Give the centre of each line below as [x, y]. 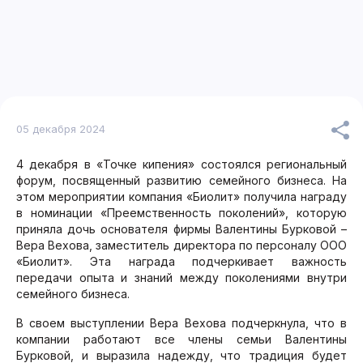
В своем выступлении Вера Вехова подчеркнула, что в [181, 323]
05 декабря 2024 [61, 129]
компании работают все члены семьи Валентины [181, 339]
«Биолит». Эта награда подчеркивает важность [181, 261]
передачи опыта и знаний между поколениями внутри [181, 278]
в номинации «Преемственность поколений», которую [181, 213]
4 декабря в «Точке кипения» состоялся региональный [181, 164]
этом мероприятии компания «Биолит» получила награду [181, 196]
